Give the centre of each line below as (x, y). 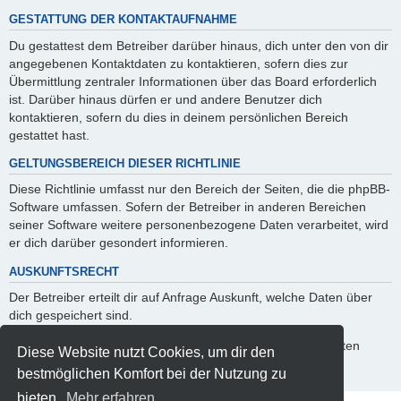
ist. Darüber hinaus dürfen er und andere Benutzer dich (166, 99)
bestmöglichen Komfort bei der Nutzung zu (152, 373)
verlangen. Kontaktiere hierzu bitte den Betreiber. (148, 364)
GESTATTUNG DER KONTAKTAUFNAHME (123, 20)
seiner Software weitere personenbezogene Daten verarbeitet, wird (199, 225)
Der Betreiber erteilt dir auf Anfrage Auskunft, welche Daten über (191, 298)
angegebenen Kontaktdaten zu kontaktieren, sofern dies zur (179, 63)
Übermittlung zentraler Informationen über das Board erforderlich (193, 81)
